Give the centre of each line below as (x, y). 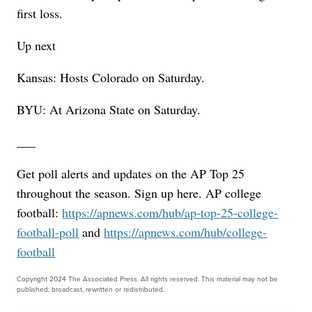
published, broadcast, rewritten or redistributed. (91, 290)
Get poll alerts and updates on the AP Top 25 (131, 174)
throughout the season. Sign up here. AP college (139, 193)
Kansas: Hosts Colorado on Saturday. (111, 78)
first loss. (40, 14)
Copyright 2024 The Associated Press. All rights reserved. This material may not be (148, 279)
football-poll (48, 232)
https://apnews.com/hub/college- (186, 232)
